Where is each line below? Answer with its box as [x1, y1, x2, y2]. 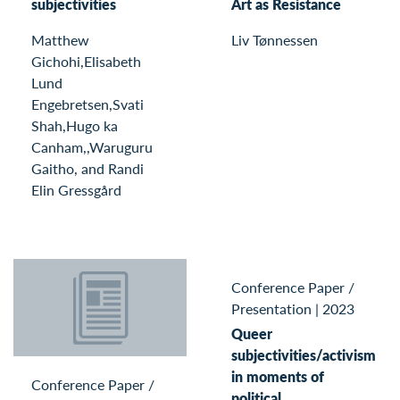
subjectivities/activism [231, 344, 376, 365]
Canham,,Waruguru [31, 136, 153, 157]
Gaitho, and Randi [31, 157, 144, 179]
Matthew [31, 29, 89, 50]
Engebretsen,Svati [31, 93, 144, 114]
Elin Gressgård [31, 179, 121, 200]
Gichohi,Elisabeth [31, 50, 141, 71]
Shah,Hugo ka [31, 114, 118, 136]
